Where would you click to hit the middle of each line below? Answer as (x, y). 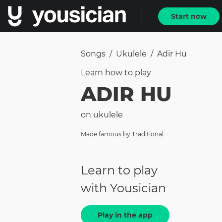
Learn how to (108, 73)
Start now (189, 16)
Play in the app (125, 215)
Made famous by (106, 134)
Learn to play (119, 170)
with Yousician (123, 188)
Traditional (148, 134)
